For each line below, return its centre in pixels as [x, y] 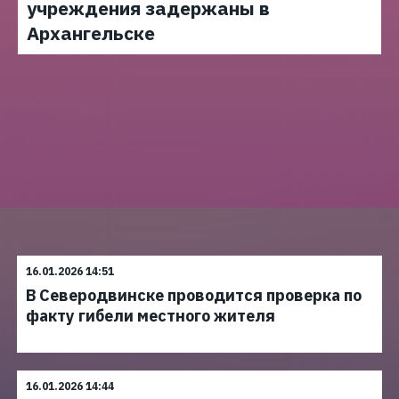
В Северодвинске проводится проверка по [194, 295]
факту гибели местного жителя [151, 316]
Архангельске [91, 33]
